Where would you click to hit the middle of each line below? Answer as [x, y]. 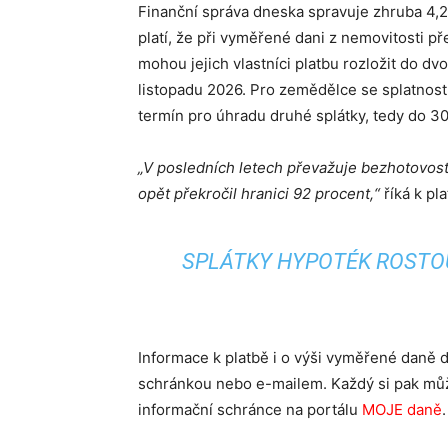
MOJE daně [402, 409]
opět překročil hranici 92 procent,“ [261, 193]
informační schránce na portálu [250, 409]
